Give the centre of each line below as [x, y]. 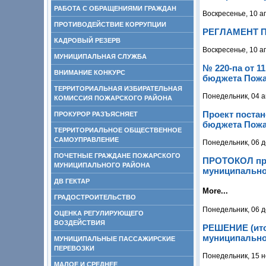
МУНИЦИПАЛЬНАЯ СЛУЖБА [100, 56]
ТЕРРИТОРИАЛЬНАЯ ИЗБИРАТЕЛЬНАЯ [118, 88]
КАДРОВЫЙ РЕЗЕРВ [87, 40]
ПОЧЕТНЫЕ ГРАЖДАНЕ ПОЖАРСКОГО [117, 156]
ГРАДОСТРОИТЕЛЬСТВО [95, 197]
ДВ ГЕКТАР [72, 181]
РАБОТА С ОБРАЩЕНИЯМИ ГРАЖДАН [115, 8]
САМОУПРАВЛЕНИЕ [86, 140]
